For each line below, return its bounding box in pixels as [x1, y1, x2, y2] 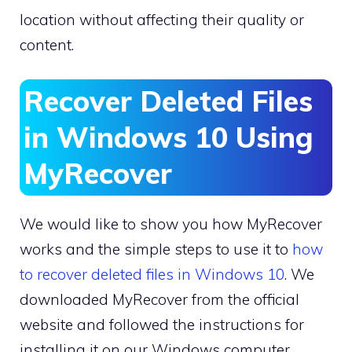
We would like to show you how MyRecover [20, 214, 322, 234]
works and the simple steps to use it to [20, 240, 292, 259]
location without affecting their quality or [20, 9, 304, 29]
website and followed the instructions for [20, 315, 304, 335]
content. [20, 35, 74, 54]
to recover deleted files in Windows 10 [20, 265, 284, 284]
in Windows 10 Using [24, 119, 313, 156]
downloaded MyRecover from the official [20, 290, 299, 310]
